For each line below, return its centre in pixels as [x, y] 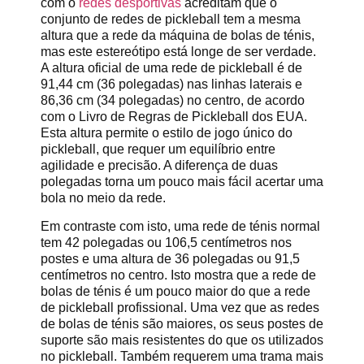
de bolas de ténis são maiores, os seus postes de [182, 323]
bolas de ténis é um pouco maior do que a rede [175, 291]
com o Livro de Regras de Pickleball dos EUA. [174, 117]
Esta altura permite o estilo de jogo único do [167, 133]
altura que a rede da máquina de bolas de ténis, [178, 36]
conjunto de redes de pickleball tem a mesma [171, 19]
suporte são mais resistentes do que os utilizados [182, 340]
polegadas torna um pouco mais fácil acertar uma [182, 182]
